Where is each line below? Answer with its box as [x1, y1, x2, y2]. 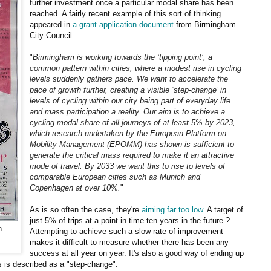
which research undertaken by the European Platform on [30, 128, 227, 138]
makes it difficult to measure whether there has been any [30, 237, 229, 247]
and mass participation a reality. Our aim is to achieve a [30, 106, 226, 116]
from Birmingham [174, 19, 237, 29]
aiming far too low [142, 204, 203, 214]
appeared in [30, 19, 73, 29]
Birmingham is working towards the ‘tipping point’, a [33, 52, 213, 62]
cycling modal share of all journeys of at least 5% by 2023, [30, 117, 236, 127]
